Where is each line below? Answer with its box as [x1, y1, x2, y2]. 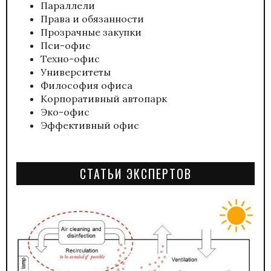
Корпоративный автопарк [41, 92, 167, 105]
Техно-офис [41, 52, 100, 65]
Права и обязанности [41, 12, 144, 25]
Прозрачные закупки [41, 25, 142, 38]
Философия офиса [41, 79, 132, 91]
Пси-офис [41, 39, 91, 51]
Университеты [41, 65, 111, 78]
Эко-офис [41, 105, 90, 118]
